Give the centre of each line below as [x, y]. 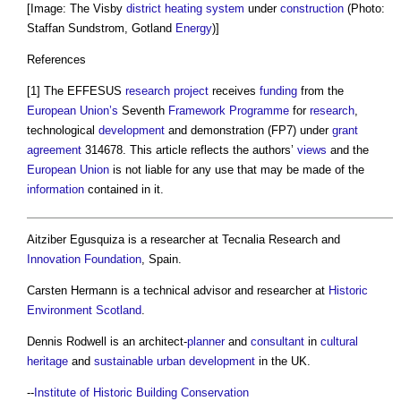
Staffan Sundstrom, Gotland [101, 29]
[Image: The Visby [77, 9]
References [56, 60]
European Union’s [73, 111]
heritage [47, 361]
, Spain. [162, 259]
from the [320, 91]
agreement [54, 150]
